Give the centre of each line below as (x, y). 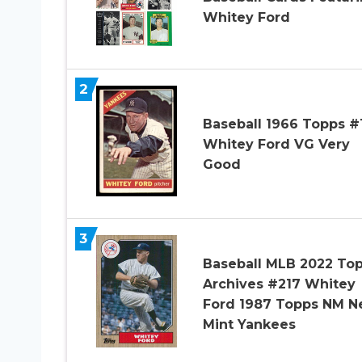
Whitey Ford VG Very (276, 144)
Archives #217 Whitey (279, 284)
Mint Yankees (249, 325)
